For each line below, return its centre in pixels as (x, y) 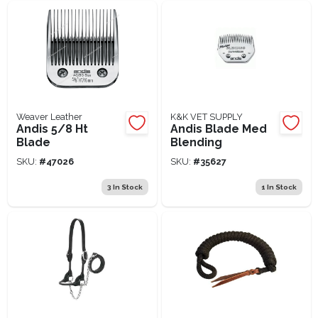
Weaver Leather (49, 116)
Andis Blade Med (218, 128)
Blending (196, 142)
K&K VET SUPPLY (206, 116)
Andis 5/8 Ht (52, 128)
